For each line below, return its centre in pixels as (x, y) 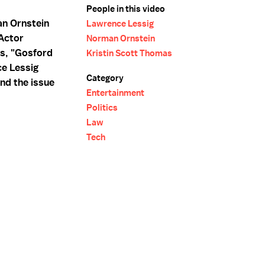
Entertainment (115, 93)
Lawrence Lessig (120, 24)
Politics (102, 108)
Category (105, 78)
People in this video (126, 9)
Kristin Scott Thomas (129, 53)
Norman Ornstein (121, 38)
